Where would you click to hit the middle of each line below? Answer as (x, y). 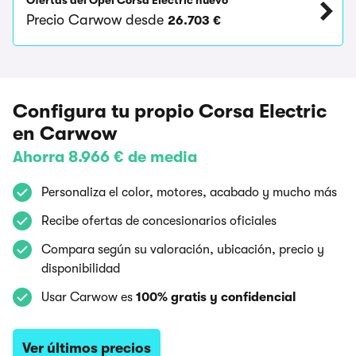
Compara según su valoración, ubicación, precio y (183, 250)
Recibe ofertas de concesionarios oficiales (159, 221)
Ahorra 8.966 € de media (105, 157)
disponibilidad (81, 269)
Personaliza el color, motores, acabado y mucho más (189, 192)
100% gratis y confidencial (216, 297)
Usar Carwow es (89, 297)
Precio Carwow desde (97, 20)
